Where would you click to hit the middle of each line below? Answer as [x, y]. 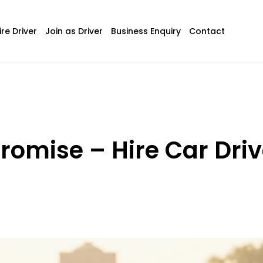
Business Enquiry [146, 31]
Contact [207, 31]
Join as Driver [74, 31]
